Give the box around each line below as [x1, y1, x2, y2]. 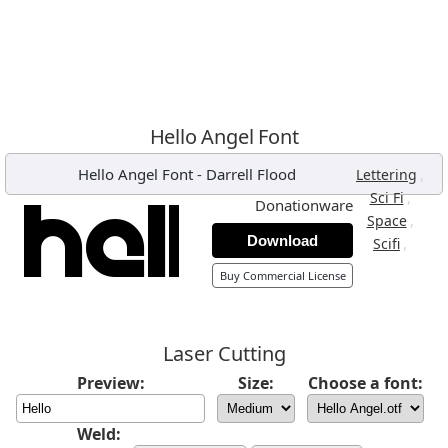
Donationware [255, 195, 353, 215]
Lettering [356, 165, 417, 184]
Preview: [76, 372, 145, 394]
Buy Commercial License [219, 268, 346, 283]
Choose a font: [308, 372, 423, 394]
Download [247, 232, 318, 249]
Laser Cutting [162, 340, 286, 367]
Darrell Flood [206, 164, 296, 184]
